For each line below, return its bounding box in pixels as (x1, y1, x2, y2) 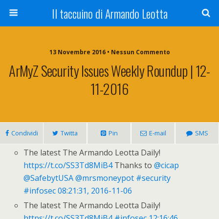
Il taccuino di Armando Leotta (51, 4, 168, 22)
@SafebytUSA (23, 173, 74, 184)
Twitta (61, 129, 78, 137)
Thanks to (112, 160, 154, 171)
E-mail (149, 129, 166, 137)
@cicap (154, 160, 179, 171)
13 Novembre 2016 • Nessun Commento (49, 48, 170, 56)
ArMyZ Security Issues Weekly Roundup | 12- (9, 60, 210, 81)
